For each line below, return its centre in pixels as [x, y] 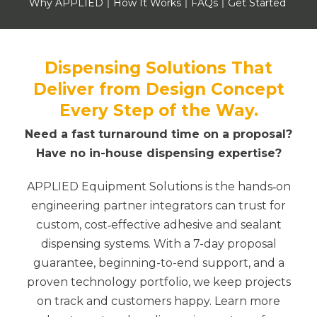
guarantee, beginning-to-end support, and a [158, 263]
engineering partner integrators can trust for [158, 206]
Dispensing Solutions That [158, 68]
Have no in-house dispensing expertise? [158, 153]
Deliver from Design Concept [158, 89]
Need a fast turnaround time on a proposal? [158, 134]
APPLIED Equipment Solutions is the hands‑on [158, 186]
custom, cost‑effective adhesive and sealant [158, 225]
